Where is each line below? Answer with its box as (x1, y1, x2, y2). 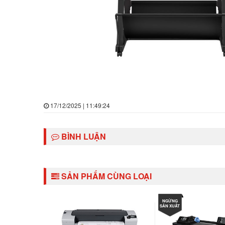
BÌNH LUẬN (59, 131, 106, 143)
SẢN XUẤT (160, 203, 180, 209)
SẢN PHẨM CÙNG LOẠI (59, 170, 152, 182)
